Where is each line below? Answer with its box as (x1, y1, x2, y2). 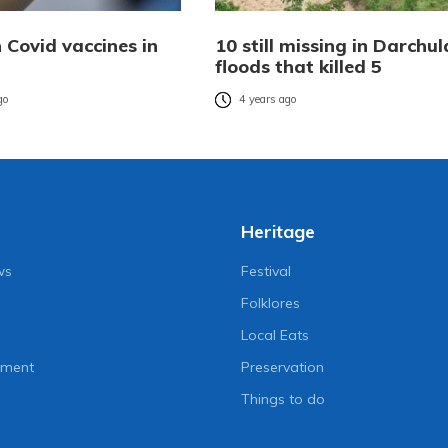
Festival (240, 262, 291, 281)
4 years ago (238, 92, 297, 107)
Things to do (240, 390, 325, 409)
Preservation (240, 358, 324, 377)
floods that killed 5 (214, 55, 382, 79)
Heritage (240, 220, 315, 244)
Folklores (240, 294, 300, 313)
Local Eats (240, 326, 309, 345)
